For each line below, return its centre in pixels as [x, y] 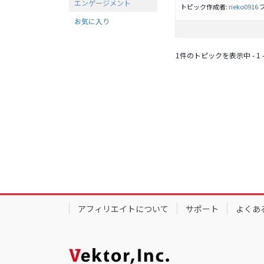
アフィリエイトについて [123, 209]
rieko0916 [243, 6]
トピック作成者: [204, 6]
